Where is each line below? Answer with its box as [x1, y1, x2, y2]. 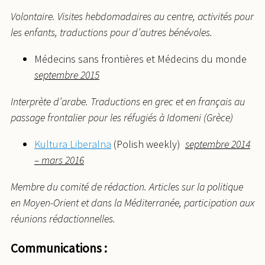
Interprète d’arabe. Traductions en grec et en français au [11, 95, 245, 109]
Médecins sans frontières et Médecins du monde [34, 52, 251, 66]
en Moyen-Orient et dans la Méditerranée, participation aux [11, 196, 254, 210]
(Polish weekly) [111, 137, 185, 151]
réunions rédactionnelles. [11, 212, 115, 226]
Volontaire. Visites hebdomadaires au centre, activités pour [11, 9, 254, 24]
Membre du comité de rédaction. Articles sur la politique [11, 180, 243, 194]
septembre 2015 [34, 68, 99, 82]
